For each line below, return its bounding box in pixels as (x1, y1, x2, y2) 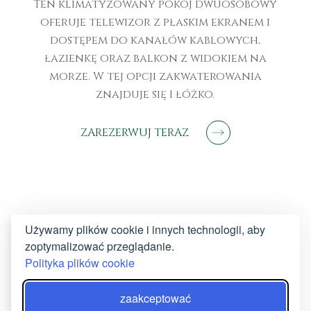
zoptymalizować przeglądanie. (25, 238, 174, 254)
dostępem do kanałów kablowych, (50, 33, 261, 49)
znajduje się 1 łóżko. (96, 87, 215, 103)
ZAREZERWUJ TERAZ (80, 125, 189, 141)
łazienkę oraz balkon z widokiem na (44, 51, 267, 67)
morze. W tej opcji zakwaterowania (49, 69, 262, 85)
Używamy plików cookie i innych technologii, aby (25, 221, 265, 237)
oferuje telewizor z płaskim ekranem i (40, 15, 271, 31)
